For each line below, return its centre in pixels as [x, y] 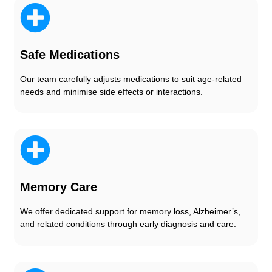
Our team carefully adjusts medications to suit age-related [131, 79]
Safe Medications [70, 54]
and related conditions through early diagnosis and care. [128, 224]
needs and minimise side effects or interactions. [111, 91]
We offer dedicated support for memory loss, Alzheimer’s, [130, 212]
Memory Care [59, 187]
